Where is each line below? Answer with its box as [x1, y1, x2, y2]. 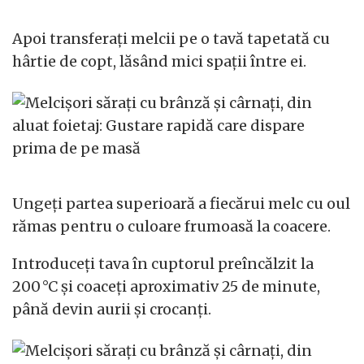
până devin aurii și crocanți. [12, 300, 211, 318]
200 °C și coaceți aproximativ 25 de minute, [12, 277, 320, 296]
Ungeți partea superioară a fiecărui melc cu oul [12, 194, 350, 213]
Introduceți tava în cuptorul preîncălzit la [12, 254, 314, 273]
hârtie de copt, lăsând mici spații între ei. [12, 51, 306, 71]
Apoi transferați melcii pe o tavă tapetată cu [12, 28, 330, 48]
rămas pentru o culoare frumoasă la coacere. [12, 217, 331, 236]
